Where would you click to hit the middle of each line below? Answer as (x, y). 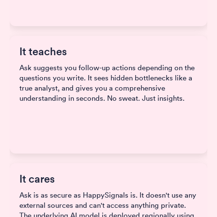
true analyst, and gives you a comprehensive (92, 88)
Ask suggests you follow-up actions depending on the (107, 68)
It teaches (43, 52)
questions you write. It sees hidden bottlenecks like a (106, 78)
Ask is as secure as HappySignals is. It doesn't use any (108, 195)
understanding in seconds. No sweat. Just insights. (102, 98)
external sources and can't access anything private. (103, 205)
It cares (37, 179)
